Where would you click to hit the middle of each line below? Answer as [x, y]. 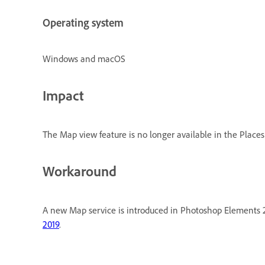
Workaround [80, 171]
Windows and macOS [84, 59]
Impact [63, 96]
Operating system [83, 22]
